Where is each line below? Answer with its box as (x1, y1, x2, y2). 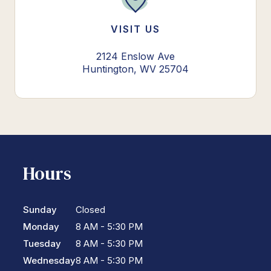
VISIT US (111, 23, 160, 36)
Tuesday (23, 237, 61, 249)
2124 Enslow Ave (96, 50, 175, 63)
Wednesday (23, 254, 76, 266)
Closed (76, 203, 105, 215)
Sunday (23, 203, 57, 215)
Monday (23, 220, 59, 232)
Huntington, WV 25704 (82, 63, 189, 76)
